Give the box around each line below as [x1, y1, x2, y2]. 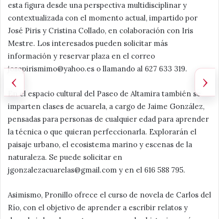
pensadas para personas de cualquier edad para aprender [8, 114, 209, 124]
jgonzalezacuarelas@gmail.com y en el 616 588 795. [8, 165, 185, 175]
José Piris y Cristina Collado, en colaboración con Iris [8, 25, 193, 35]
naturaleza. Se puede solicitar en [8, 152, 122, 162]
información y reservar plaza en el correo [8, 51, 155, 61]
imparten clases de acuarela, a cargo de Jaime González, [8, 101, 204, 111]
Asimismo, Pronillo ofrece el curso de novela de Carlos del [8, 190, 211, 199]
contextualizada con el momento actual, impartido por [8, 13, 197, 22]
